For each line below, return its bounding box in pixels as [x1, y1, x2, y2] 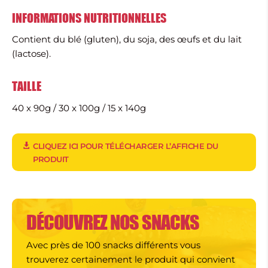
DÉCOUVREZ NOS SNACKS [26, 211, 199, 234]
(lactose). [12, 48, 51, 60]
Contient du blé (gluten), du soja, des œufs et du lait [12, 33, 242, 45]
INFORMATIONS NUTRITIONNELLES [12, 10, 166, 25]
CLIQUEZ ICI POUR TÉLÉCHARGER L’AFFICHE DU [33, 141, 218, 151]
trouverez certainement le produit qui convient [26, 254, 235, 266]
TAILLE [12, 78, 41, 94]
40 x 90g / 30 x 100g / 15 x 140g [12, 102, 146, 114]
